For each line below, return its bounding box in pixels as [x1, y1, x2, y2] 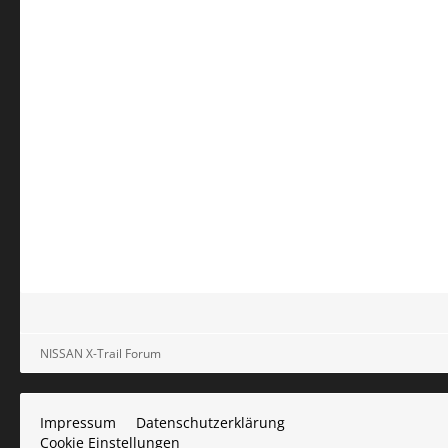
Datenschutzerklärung [136, 413, 285, 432]
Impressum [40, 413, 116, 432]
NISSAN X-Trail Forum [40, 344, 161, 362]
